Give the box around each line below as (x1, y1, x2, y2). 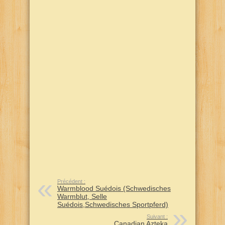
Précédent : (57, 178, 85, 185)
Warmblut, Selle (57, 192, 107, 201)
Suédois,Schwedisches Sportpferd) (57, 200, 168, 209)
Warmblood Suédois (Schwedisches (57, 184, 171, 193)
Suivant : (147, 213, 168, 220)
